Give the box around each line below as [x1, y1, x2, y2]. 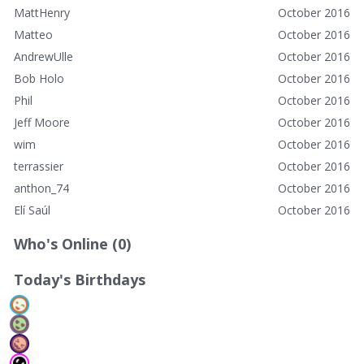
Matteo [14, 26, 53, 42]
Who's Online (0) [14, 233, 131, 253]
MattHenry [14, 4, 70, 20]
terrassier [14, 158, 63, 174]
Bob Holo [14, 70, 64, 86]
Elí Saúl [14, 201, 50, 218]
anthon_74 [14, 180, 69, 196]
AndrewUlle [14, 48, 73, 64]
